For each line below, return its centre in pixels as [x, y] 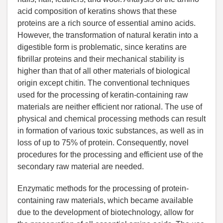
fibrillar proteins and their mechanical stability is [101, 59]
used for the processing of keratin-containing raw [103, 95]
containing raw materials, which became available [105, 200]
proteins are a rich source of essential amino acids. [107, 23]
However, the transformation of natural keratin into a [108, 35]
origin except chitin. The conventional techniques [104, 83]
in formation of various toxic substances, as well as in [111, 130]
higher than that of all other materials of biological [104, 71]
